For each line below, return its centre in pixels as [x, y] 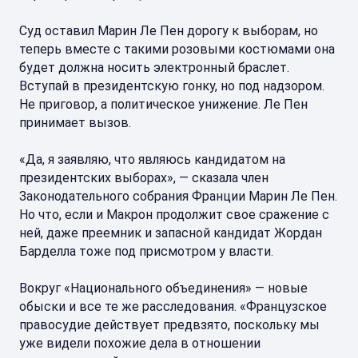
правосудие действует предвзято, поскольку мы [169, 325]
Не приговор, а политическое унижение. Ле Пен [163, 104]
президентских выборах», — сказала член [144, 178]
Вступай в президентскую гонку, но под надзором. [172, 86]
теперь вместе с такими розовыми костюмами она [177, 49]
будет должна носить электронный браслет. [154, 68]
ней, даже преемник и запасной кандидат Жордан [171, 233]
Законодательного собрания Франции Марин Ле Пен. [178, 196]
